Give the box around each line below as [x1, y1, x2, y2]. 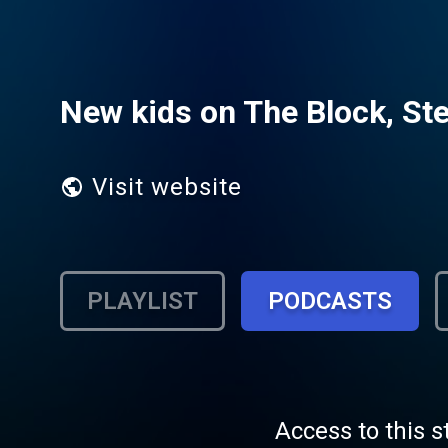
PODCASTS [268, 287, 392, 315]
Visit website [92, 173, 242, 201]
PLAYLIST [87, 287, 198, 315]
